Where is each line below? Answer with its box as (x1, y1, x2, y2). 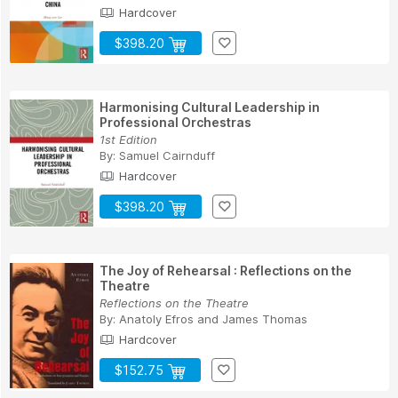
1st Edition (99, 131, 157, 147)
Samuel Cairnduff (119, 147, 215, 163)
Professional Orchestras (99, 114, 251, 130)
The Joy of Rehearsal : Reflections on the (99, 262, 352, 278)
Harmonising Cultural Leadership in (99, 99, 320, 115)
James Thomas (222, 311, 307, 326)
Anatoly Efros (119, 311, 194, 326)
